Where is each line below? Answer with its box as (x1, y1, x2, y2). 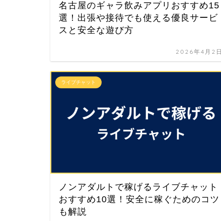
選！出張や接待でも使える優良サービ (59, 13, 218, 23)
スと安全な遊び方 (59, 25, 134, 36)
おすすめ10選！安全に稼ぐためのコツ (59, 194, 220, 204)
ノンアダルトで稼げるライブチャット (59, 182, 218, 192)
